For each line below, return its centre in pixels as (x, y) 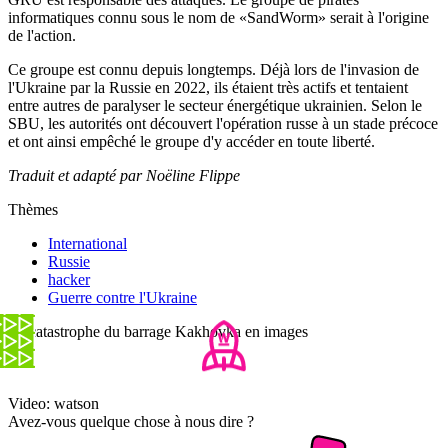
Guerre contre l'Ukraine (122, 297)
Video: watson (53, 403)
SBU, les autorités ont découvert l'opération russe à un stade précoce (223, 123)
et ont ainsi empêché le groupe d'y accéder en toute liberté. (191, 141)
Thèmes (33, 209)
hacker (69, 279)
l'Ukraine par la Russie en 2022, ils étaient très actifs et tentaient (208, 87)
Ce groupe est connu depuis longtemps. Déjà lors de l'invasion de (213, 69)
